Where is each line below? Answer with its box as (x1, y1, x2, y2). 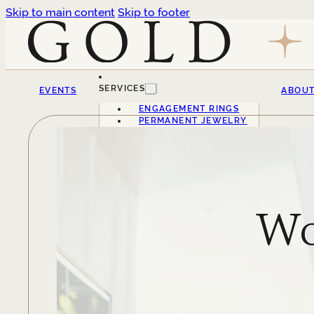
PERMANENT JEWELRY (138, 115, 247, 125)
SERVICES (98, 83, 146, 93)
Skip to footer (118, 6, 190, 19)
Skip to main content (6, 6, 115, 19)
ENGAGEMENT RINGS (138, 103, 240, 114)
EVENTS (39, 85, 77, 95)
